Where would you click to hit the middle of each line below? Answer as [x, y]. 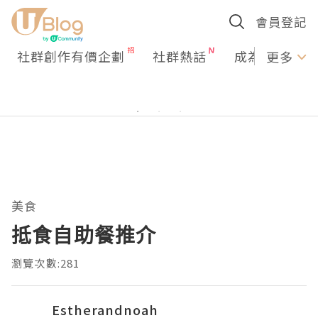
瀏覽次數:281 [46, 263]
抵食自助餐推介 [84, 235]
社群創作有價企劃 [71, 56]
